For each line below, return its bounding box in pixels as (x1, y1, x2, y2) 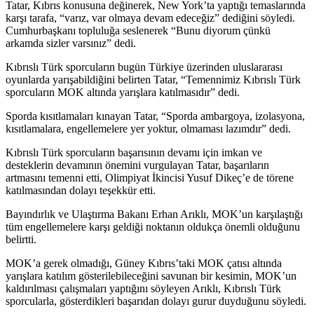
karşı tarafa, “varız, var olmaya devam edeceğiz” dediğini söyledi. (6, 11, 295, 24)
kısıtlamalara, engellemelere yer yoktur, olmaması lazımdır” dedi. (6, 122, 291, 135)
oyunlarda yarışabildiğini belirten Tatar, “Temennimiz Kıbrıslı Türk (6, 73, 301, 86)
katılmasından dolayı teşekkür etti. (6, 184, 156, 196)
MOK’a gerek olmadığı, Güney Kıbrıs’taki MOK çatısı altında (6, 257, 282, 269)
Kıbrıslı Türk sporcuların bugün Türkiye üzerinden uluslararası (6, 60, 282, 73)
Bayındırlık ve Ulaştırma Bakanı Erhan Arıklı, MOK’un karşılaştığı (6, 207, 303, 220)
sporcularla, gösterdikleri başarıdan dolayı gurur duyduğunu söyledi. (6, 294, 306, 307)
